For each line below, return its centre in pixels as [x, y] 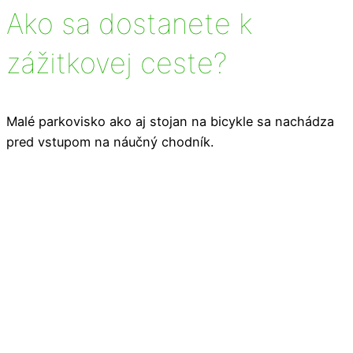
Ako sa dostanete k [130, 23]
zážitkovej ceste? [117, 63]
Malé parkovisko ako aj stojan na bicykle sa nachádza [170, 121]
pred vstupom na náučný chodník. [110, 141]
